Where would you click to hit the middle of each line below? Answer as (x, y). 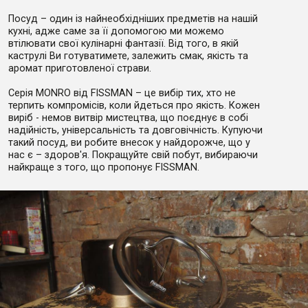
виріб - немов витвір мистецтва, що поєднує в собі (128, 118)
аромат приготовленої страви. (80, 68)
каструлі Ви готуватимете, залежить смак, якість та (128, 56)
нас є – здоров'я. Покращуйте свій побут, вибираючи (133, 155)
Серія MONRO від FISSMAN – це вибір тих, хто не (122, 93)
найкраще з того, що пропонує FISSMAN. (104, 167)
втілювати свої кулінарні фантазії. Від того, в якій (123, 43)
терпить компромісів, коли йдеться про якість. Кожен (134, 105)
